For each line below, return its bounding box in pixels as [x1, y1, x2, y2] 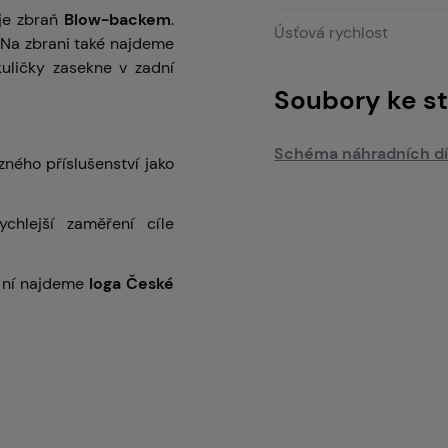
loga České [84, 272, 175, 294]
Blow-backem [64, 8, 171, 30]
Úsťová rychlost [274, 21, 388, 43]
